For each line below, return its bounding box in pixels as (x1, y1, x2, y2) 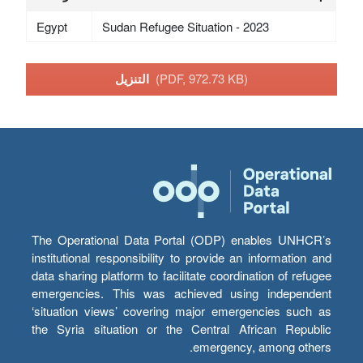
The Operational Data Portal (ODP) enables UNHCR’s (32, 231, 331, 249)
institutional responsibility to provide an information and (32, 249, 331, 267)
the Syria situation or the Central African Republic (32, 320, 331, 338)
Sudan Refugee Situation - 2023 (101, 17, 269, 35)
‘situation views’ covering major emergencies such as (32, 302, 331, 320)
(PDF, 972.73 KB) (156, 70, 248, 88)
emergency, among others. (193, 338, 331, 356)
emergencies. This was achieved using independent (32, 284, 331, 302)
